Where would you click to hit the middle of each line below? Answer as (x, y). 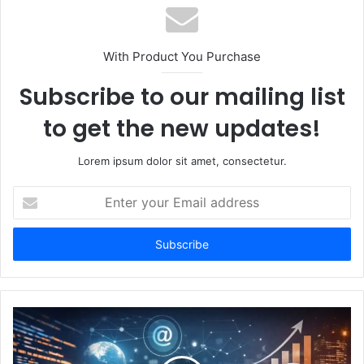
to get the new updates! (182, 129)
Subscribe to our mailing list (182, 97)
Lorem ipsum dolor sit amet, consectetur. (182, 161)
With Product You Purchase (182, 57)
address (32, 245)
